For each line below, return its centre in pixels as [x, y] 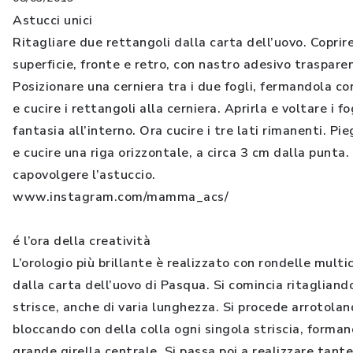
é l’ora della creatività [82, 241]
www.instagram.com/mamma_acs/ [121, 197]
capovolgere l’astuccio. [84, 175]
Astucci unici [53, 20]
